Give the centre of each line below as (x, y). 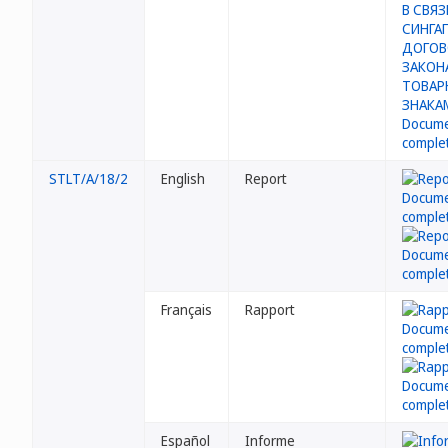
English (183, 178)
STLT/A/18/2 (88, 178)
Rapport (270, 309)
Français (186, 309)
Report (266, 178)
